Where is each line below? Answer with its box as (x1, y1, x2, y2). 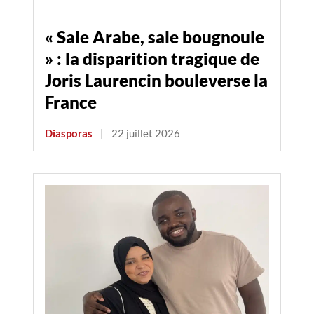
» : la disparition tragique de (45, 48, 259, 69)
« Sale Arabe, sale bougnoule (45, 27, 264, 48)
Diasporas (45, 127, 93, 139)
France (45, 92, 97, 113)
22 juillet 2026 (111, 127, 180, 139)
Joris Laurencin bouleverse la (45, 70, 268, 91)
